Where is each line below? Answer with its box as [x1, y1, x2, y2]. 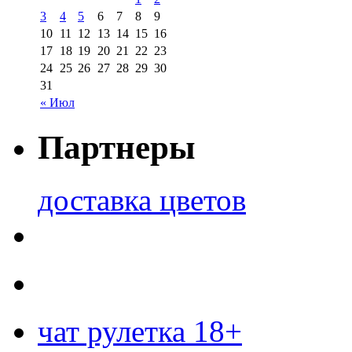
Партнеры [38, 129, 196, 167]
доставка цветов [38, 183, 246, 218]
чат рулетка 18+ [38, 314, 242, 349]
